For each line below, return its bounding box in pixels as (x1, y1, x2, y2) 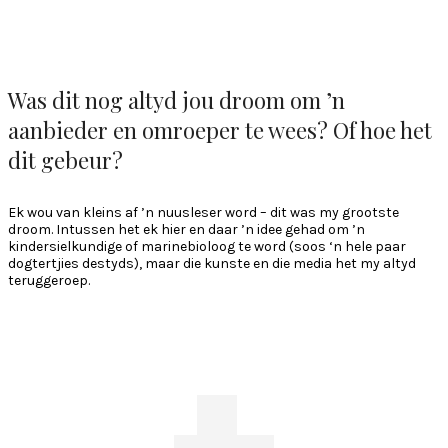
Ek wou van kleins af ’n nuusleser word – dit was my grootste (8, 203, 399, 221)
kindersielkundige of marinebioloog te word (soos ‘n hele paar (8, 237, 406, 255)
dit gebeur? (8, 144, 123, 175)
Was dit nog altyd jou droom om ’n (8, 84, 345, 115)
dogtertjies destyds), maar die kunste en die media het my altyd (8, 254, 416, 272)
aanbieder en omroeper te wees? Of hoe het (8, 114, 432, 145)
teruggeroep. (8, 271, 90, 289)
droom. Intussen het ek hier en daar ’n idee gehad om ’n (8, 220, 365, 238)
